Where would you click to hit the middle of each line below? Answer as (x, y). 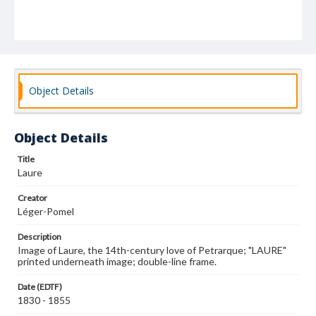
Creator (32, 198)
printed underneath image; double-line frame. (117, 261)
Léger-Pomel (46, 211)
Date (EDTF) (40, 287)
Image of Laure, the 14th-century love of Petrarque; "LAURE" (152, 250)
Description (39, 237)
